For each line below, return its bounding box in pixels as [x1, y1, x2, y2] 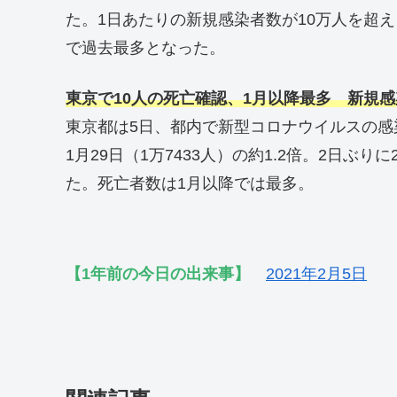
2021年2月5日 [266, 265, 367, 284]
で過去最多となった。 [66, 38, 225, 57]
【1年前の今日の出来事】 [66, 265, 250, 284]
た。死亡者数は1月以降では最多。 [66, 174, 314, 192]
